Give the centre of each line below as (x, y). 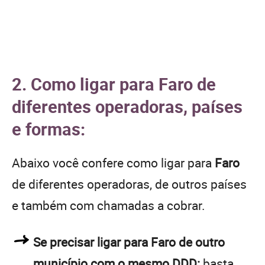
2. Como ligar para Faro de (114, 83)
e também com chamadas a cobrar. (109, 205)
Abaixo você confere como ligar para (113, 162)
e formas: (49, 128)
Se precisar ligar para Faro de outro (129, 242)
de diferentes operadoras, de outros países (129, 184)
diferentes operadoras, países (127, 106)
